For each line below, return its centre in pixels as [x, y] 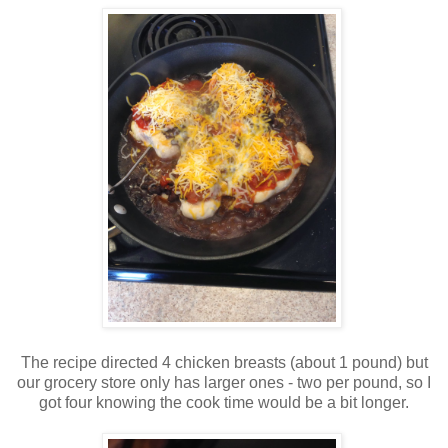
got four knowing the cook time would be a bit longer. [224, 402]
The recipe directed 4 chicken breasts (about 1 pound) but [224, 362]
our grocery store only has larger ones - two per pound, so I [224, 382]
